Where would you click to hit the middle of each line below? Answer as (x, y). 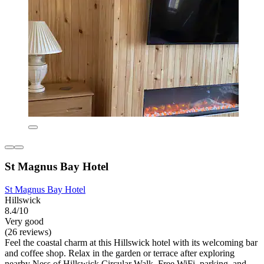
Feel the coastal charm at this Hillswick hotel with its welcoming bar (131, 242)
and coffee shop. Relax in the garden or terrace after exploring (120, 253)
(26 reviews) (28, 232)
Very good (24, 221)
